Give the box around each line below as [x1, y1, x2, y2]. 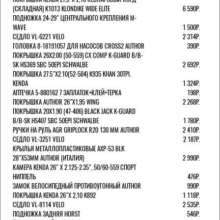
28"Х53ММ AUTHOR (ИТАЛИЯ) [13, 153, 84, 163]
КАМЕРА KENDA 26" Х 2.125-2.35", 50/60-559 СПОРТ [13, 162, 136, 172]
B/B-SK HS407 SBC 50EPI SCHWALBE [13, 115, 99, 125]
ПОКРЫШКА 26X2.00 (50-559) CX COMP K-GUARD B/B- [13, 50, 143, 60]
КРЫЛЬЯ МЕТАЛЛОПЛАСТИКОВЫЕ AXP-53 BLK [13, 143, 124, 153]
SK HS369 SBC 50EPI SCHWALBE [13, 59, 88, 69]
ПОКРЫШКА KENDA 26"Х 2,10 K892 [13, 190, 96, 200]
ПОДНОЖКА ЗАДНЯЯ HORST [13, 209, 80, 219]
